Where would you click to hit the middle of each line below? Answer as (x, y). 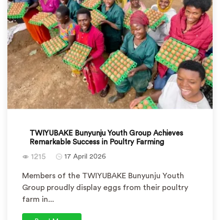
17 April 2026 (85, 157)
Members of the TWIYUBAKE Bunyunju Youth (103, 176)
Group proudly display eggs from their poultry (105, 188)
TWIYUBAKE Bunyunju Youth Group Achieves (106, 133)
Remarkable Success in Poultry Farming (97, 142)
